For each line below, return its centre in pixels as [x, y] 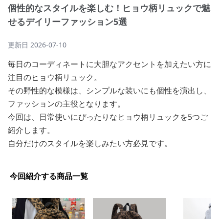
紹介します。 [31, 130]
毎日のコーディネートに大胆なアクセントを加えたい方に [109, 64]
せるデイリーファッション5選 [67, 22]
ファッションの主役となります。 [66, 104]
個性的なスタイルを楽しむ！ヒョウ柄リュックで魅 [109, 8]
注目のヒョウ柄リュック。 [55, 77]
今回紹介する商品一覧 [49, 176]
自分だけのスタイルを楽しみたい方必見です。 [90, 143]
